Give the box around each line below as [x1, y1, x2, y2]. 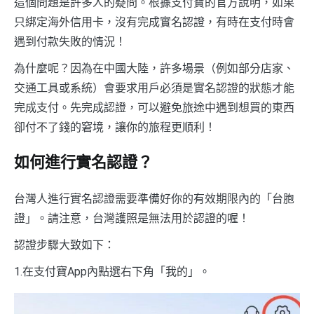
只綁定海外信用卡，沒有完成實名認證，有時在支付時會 [14, 15, 294, 29]
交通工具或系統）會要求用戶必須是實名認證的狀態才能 [14, 81, 294, 95]
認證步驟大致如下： [14, 238, 115, 252]
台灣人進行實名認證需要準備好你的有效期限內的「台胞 [14, 192, 294, 206]
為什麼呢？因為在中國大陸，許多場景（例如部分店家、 [14, 62, 294, 76]
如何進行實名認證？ [14, 151, 153, 177]
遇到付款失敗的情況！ [14, 35, 126, 49]
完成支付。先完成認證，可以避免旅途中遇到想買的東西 [14, 101, 294, 115]
